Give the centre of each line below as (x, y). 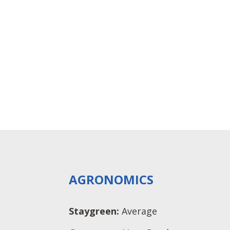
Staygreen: (95, 211)
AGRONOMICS (111, 179)
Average (140, 211)
